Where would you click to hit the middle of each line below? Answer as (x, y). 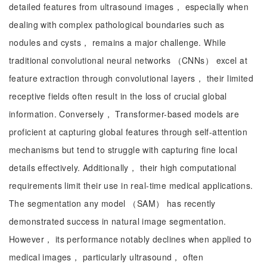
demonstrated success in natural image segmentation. (118, 221)
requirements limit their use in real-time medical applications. (131, 185)
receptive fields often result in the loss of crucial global (118, 96)
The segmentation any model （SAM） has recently (112, 203)
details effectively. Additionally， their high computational (123, 167)
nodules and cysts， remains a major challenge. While (118, 42)
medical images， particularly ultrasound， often (106, 257)
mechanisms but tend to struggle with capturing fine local (123, 150)
